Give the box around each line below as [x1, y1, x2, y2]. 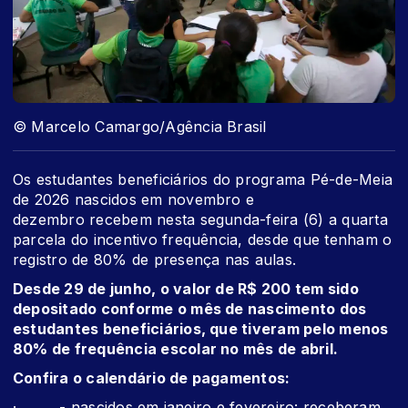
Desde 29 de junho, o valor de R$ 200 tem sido [13, 280, 359, 299]
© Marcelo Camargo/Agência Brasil [13, 117, 267, 137]
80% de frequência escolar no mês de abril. [13, 340, 339, 359]
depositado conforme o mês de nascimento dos [13, 300, 367, 319]
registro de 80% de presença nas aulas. [13, 250, 297, 270]
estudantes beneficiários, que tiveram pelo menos [13, 320, 389, 339]
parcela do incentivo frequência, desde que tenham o [13, 230, 393, 250]
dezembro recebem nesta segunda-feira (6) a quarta [13, 210, 388, 229]
